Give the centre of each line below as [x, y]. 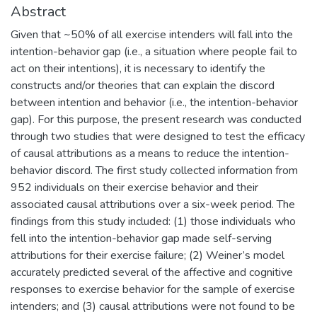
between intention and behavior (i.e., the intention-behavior [154, 102]
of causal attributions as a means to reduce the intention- [150, 153]
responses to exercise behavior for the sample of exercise [153, 289]
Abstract [38, 11]
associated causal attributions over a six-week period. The [153, 204]
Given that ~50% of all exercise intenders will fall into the [152, 34]
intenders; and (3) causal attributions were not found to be [153, 306]
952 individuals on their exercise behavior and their [134, 187]
